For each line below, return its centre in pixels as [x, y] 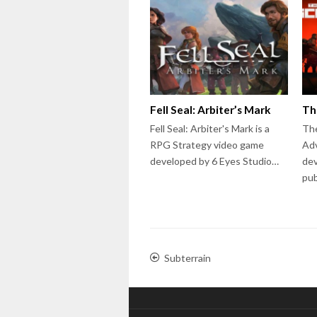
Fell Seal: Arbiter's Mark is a [210, 128]
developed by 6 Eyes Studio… [214, 161]
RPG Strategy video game [207, 144]
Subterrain [188, 258]
